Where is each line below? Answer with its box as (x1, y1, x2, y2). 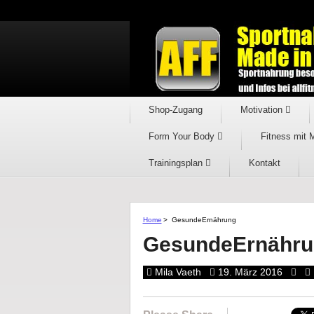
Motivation (240, 104, 285, 115)
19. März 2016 (217, 266, 282, 278)
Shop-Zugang (148, 104, 203, 115)
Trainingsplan (148, 158, 205, 168)
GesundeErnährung (171, 216, 236, 224)
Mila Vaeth (154, 266, 201, 278)
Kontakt (248, 158, 280, 168)
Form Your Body (148, 131, 217, 142)
